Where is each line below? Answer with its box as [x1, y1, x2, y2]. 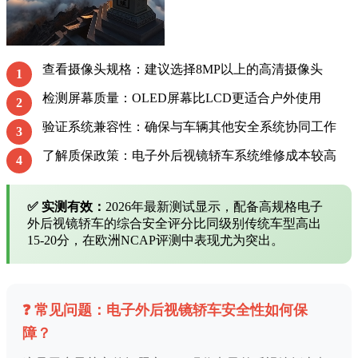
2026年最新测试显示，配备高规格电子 [105, 200, 323, 214]
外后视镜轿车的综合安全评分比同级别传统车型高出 [27, 217, 321, 231]
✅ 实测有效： [27, 200, 105, 214]
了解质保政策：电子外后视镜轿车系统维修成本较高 [42, 149, 336, 163]
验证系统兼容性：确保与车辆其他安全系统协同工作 [42, 120, 336, 134]
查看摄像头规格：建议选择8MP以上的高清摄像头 [42, 62, 323, 77]
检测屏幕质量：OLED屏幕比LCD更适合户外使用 [42, 91, 321, 105]
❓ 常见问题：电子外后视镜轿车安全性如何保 [22, 302, 308, 319]
